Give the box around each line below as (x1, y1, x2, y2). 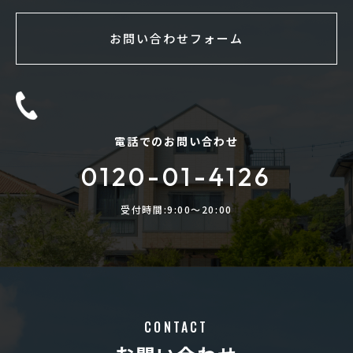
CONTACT (144, 318, 209, 336)
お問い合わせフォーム (110, 30, 243, 46)
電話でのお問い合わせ (113, 133, 240, 149)
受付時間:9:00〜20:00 (121, 203, 232, 216)
